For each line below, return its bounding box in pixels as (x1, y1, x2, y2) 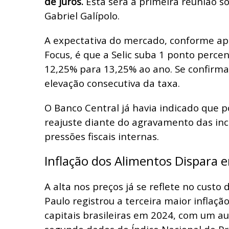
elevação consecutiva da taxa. (44, 76, 180, 89)
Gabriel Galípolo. (44, 9, 120, 22)
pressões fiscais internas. (44, 129, 159, 143)
